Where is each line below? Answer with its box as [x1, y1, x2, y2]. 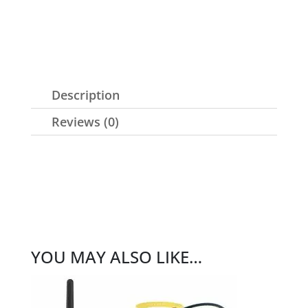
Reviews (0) [51, 113, 119, 130]
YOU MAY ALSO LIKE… [30, 245, 202, 268]
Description [51, 86, 120, 103]
